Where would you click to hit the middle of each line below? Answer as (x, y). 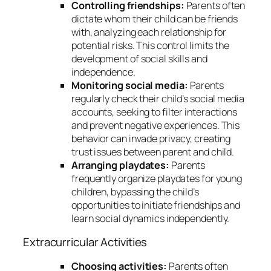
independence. (103, 72)
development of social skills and (139, 58)
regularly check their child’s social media (158, 98)
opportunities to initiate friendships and (156, 205)
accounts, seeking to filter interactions (154, 112)
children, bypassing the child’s (135, 191)
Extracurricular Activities (85, 242)
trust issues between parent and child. (153, 152)
